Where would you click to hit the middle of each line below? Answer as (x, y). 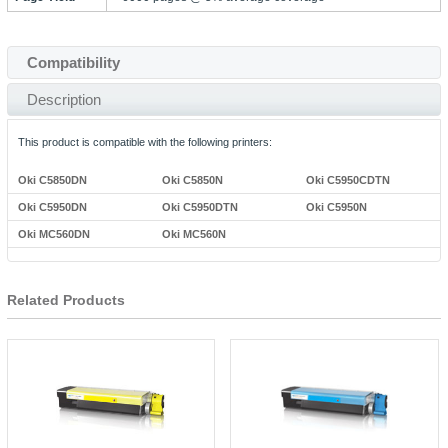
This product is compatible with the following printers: (144, 142)
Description (63, 99)
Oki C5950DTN (199, 207)
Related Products (65, 300)
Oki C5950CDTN (348, 180)
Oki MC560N (193, 234)
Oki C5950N (337, 207)
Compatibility (73, 62)
